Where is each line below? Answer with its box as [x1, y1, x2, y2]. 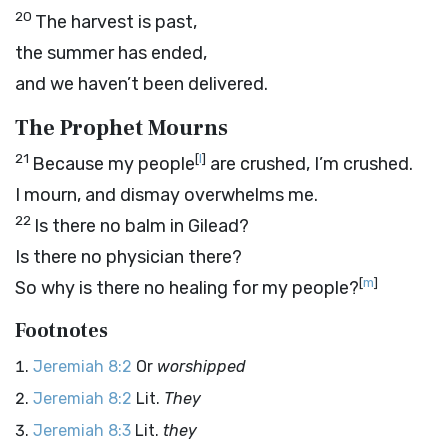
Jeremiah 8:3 [33, 421, 131, 440]
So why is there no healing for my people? [15, 277, 359, 299]
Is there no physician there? [15, 246, 242, 268]
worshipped [157, 357, 246, 376]
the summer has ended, [15, 42, 207, 64]
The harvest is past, [35, 11, 197, 33]
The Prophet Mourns [15, 114, 228, 142]
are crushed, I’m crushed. [206, 153, 413, 175]
